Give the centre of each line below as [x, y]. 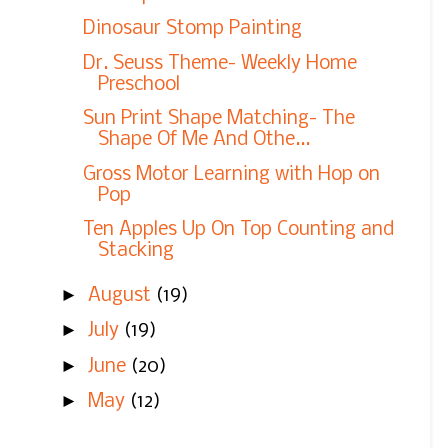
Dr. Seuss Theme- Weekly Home [219, 63]
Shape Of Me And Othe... [203, 140]
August [121, 295]
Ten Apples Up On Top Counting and [238, 230]
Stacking [135, 251]
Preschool [138, 84]
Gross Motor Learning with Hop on [231, 174]
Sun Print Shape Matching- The [218, 119]
